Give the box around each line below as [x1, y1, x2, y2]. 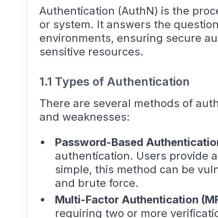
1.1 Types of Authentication [39, 74, 190, 89]
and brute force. [55, 177, 139, 190]
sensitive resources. [39, 45, 144, 58]
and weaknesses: [39, 110, 130, 124]
